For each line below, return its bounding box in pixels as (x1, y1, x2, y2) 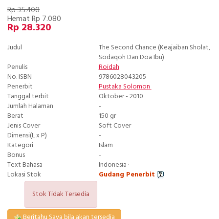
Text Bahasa (7, 159, 43, 171)
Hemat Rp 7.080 (7, 13, 61, 26)
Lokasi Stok (7, 169, 41, 181)
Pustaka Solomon (98, 81, 152, 93)
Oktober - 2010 (98, 91, 143, 103)
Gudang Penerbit (98, 169, 157, 181)
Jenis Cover (7, 120, 40, 132)
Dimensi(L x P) (7, 130, 47, 142)
